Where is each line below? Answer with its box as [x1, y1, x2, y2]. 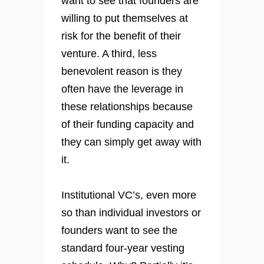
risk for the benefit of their [61, 30, 181, 42]
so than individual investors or [61, 207, 201, 219]
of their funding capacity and [61, 118, 194, 131]
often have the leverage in [61, 83, 183, 95]
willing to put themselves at [61, 12, 188, 25]
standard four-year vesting [61, 242, 184, 255]
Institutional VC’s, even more [61, 189, 196, 202]
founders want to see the [61, 225, 177, 237]
